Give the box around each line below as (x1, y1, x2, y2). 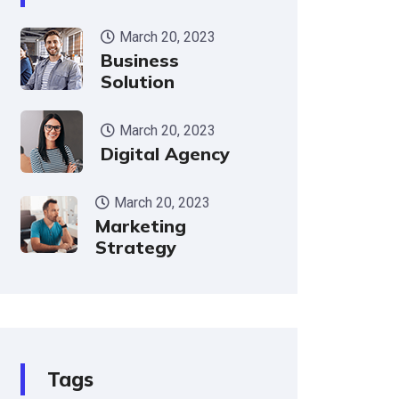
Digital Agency (101, 142, 230, 165)
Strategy (95, 235, 177, 258)
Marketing (95, 214, 187, 237)
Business (100, 48, 179, 71)
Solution (100, 69, 175, 93)
